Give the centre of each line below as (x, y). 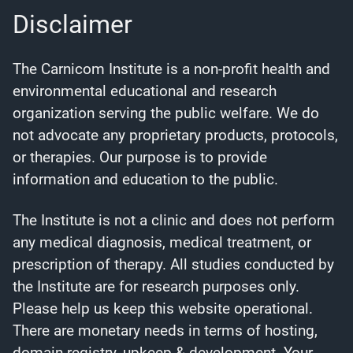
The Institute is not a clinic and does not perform (174, 220)
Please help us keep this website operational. (163, 308)
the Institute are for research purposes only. (156, 286)
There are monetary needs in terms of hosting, (165, 330)
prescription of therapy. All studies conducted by (173, 264)
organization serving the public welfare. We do (166, 113)
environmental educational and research (145, 91)
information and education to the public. (145, 179)
